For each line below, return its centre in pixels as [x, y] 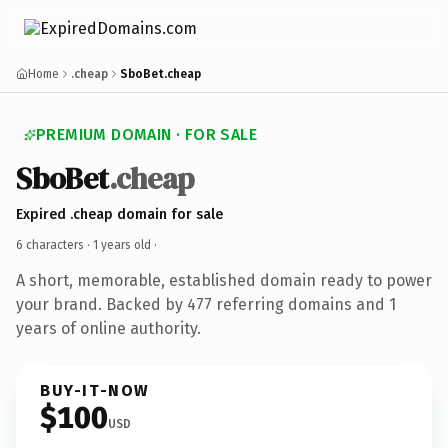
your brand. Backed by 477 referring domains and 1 [206, 304]
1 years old [122, 244]
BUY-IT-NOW [95, 390]
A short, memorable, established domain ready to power [224, 280]
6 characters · [54, 244]
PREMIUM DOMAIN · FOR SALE [146, 134]
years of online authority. [108, 328]
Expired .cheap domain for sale [119, 214]
